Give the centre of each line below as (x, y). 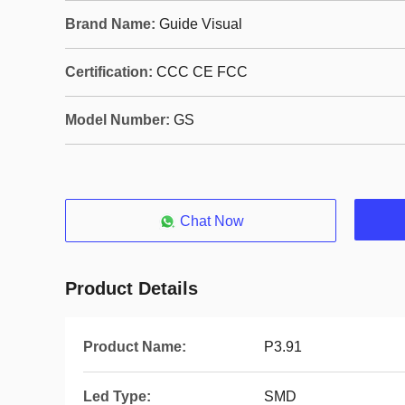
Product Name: (135, 347)
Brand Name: (110, 24)
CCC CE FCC (202, 72)
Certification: (109, 72)
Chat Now (212, 221)
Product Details (132, 288)
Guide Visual (201, 24)
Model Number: (118, 120)
